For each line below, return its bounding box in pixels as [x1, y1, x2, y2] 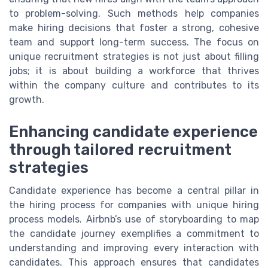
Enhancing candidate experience [9, 122, 258, 141]
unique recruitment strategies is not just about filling [9, 50, 259, 62]
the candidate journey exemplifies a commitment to [9, 227, 259, 239]
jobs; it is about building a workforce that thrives [9, 65, 259, 77]
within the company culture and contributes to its [9, 79, 259, 91]
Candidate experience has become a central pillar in [9, 184, 259, 196]
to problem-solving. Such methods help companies [9, 7, 259, 19]
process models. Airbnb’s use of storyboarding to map [9, 213, 259, 225]
